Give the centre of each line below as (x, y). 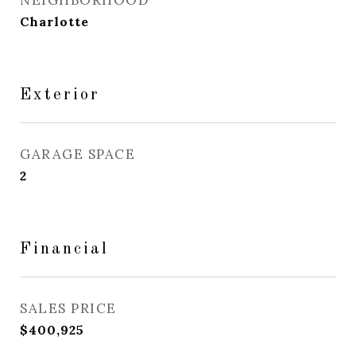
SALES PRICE (68, 308)
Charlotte (54, 21)
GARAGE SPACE (77, 154)
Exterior (60, 95)
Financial (64, 249)
